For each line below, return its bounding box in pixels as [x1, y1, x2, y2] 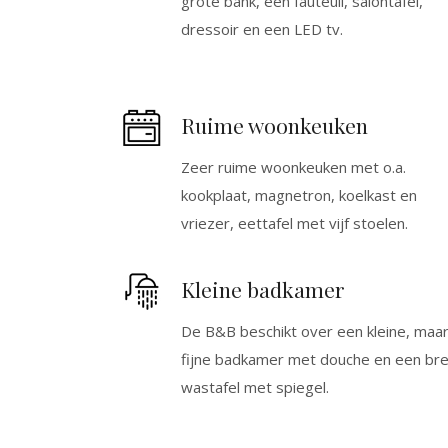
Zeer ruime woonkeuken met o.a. [181, 157, 406, 177]
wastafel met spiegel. [181, 377, 329, 397]
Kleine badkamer [181, 275, 345, 303]
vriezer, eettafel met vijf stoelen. [181, 213, 408, 233]
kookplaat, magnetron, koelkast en [181, 185, 417, 205]
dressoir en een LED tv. [181, 19, 343, 39]
